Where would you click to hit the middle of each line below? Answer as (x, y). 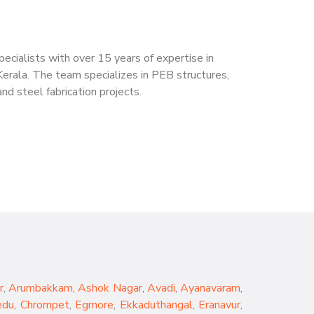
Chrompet (45, 305)
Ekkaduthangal (156, 305)
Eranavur (220, 305)
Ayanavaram (211, 288)
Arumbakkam (41, 288)
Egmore (95, 305)
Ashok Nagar (110, 288)
